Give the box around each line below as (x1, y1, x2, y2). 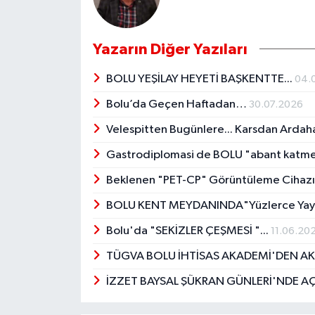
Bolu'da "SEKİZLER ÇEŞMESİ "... (106, 224, 271, 237)
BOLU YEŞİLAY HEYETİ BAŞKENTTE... (106, 72, 295, 85)
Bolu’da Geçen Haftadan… (106, 98, 250, 110)
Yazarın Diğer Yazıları (92, 41, 247, 57)
